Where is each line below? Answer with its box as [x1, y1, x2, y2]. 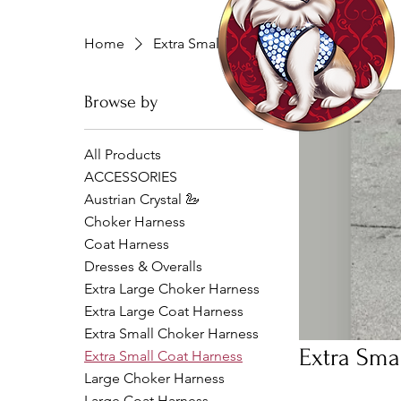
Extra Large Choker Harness [84, 280, 260, 297]
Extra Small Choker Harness [84, 325, 259, 342]
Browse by [84, 92, 158, 112]
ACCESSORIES [84, 168, 177, 185]
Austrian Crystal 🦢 [84, 191, 200, 208]
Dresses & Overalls [84, 258, 202, 275]
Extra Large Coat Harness [84, 303, 243, 320]
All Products [84, 146, 161, 163]
